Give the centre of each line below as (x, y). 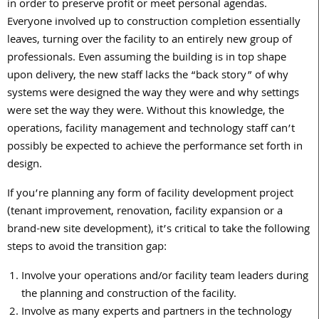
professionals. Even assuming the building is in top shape (147, 58)
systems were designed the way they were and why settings (153, 94)
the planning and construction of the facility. (129, 294)
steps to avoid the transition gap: (87, 247)
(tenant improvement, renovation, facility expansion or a (145, 212)
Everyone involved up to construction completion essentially (154, 22)
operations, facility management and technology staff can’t (151, 129)
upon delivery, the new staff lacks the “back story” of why (148, 76)
